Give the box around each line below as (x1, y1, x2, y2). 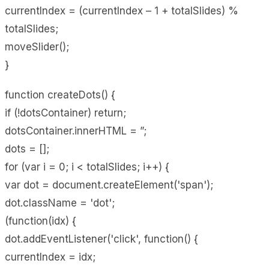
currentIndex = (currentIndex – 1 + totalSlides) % (5, 4, 238, 17)
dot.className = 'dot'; (5, 196, 115, 209)
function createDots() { (5, 88, 115, 101)
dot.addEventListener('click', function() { (5, 232, 198, 245)
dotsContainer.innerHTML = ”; (5, 124, 147, 137)
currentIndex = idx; (5, 250, 95, 263)
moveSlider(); (5, 40, 69, 53)
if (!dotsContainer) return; (5, 106, 126, 119)
